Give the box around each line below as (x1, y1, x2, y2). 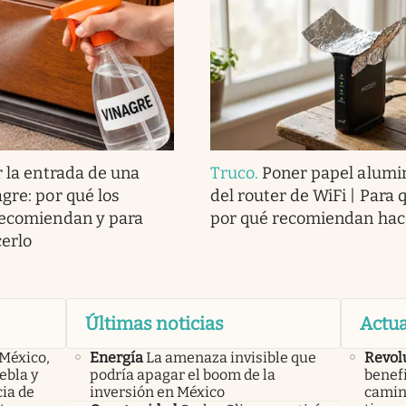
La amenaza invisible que (145, 348, 316, 366)
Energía (89, 348, 143, 366)
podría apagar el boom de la (89, 365, 275, 383)
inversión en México (89, 382, 225, 401)
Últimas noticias (84, 312, 224, 334)
